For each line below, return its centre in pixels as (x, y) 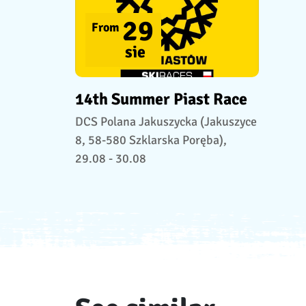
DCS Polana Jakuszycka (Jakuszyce (166, 122)
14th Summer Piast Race (161, 99)
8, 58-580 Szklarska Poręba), (151, 140)
